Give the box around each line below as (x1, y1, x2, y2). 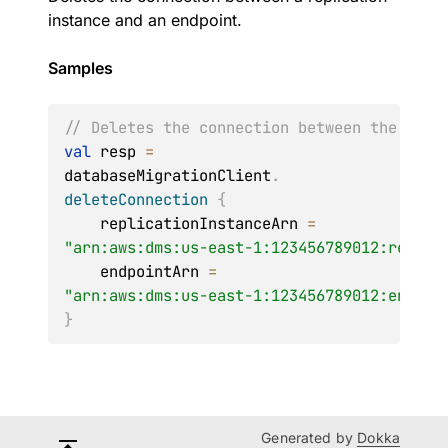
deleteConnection (64, 189, 208, 210)
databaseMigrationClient (64, 165, 271, 186)
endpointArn (100, 261, 208, 282)
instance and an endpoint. (48, 10, 242, 30)
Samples (48, 58, 113, 78)
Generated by (261, 429, 358, 446)
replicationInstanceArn (100, 213, 307, 234)
